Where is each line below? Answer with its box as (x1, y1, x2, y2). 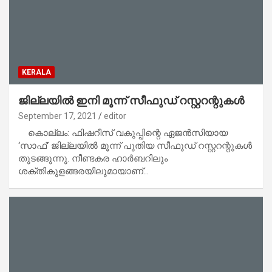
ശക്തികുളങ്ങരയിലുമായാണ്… (18, 166, 149, 177)
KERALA (22, 68, 51, 77)
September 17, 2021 (18, 111, 97, 121)
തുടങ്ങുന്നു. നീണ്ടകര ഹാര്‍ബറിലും (18, 153, 168, 165)
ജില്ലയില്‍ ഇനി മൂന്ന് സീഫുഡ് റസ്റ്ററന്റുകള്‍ (18, 94, 244, 107)
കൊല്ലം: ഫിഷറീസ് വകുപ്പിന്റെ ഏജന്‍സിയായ (18, 127, 228, 139)
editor (104, 111, 126, 121)
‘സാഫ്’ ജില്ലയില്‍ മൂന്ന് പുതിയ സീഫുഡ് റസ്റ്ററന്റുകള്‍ (18, 140, 252, 152)
